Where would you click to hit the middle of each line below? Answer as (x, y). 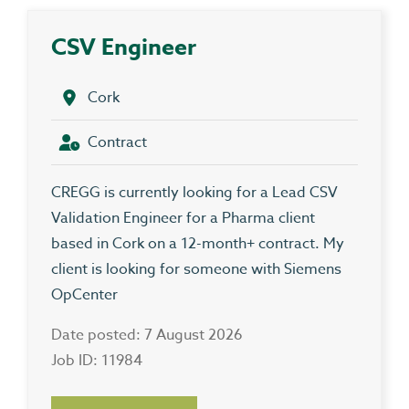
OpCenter (84, 295)
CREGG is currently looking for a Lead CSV (194, 193)
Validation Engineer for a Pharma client (183, 219)
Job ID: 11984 (97, 361)
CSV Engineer (124, 48)
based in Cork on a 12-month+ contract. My (198, 244)
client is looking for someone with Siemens (196, 270)
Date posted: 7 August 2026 (147, 336)
